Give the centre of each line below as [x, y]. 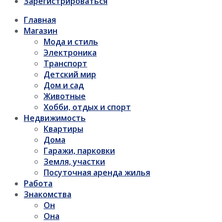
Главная [40, 20]
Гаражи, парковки [79, 151]
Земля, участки [74, 162]
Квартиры [63, 129]
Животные [65, 96]
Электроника [70, 53]
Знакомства [48, 194]
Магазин [41, 31]
